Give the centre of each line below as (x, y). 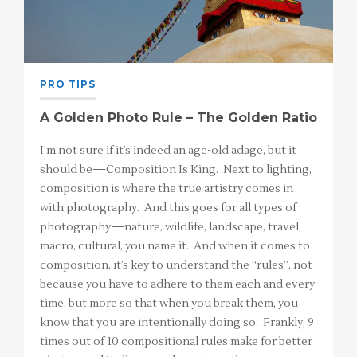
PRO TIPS (68, 84)
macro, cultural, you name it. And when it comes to (175, 246)
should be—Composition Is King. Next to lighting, (176, 169)
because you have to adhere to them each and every (177, 284)
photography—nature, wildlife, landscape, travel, (171, 227)
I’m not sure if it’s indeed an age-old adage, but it (168, 150)
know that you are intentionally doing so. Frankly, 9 (177, 322)
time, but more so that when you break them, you (169, 303)
